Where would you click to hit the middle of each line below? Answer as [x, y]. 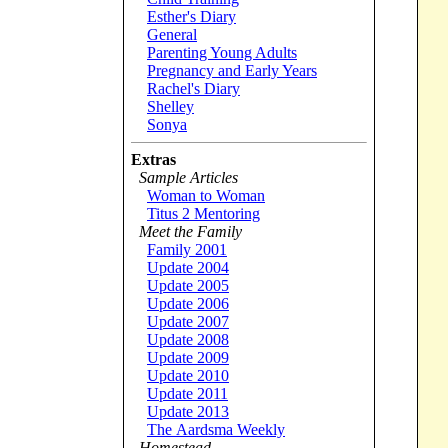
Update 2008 [188, 339]
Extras [153, 159]
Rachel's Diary [193, 88]
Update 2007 [188, 321]
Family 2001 [187, 249]
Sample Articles [188, 177]
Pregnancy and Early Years [232, 70]
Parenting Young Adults [222, 52]
